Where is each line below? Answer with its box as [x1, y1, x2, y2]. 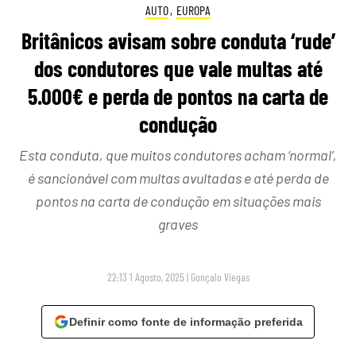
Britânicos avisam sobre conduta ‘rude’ [21, 27, 335, 55]
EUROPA [176, 2, 211, 17]
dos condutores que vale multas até [33, 55, 323, 83]
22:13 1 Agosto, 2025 [106, 270, 184, 284]
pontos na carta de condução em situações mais [35, 192, 321, 211]
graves [158, 215, 198, 234]
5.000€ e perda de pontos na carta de [28, 83, 328, 110]
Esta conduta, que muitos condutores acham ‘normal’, [19, 146, 337, 164]
